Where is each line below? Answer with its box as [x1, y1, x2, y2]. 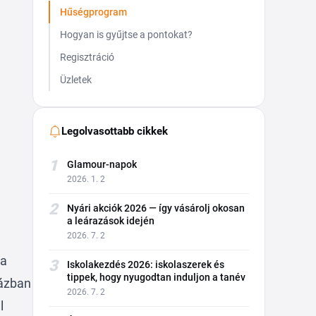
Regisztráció [60, 51, 114, 63]
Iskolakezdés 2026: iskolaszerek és [67, 259, 224, 270]
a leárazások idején [67, 215, 154, 226]
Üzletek [60, 74, 92, 85]
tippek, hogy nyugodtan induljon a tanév [67, 272, 245, 283]
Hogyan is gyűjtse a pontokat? [60, 29, 193, 40]
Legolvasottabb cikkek [61, 125, 168, 138]
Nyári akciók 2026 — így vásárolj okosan [67, 202, 245, 214]
